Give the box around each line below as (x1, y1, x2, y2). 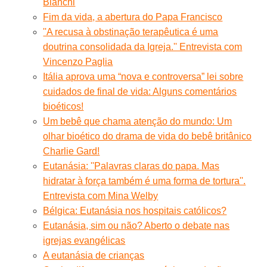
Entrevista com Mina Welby (43, 190, 159, 201)
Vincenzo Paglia (43, 56, 113, 67)
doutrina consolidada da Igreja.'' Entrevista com (43, 41, 243, 52)
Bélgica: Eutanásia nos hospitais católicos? (43, 205, 227, 216)
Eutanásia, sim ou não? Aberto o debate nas (43, 220, 230, 231)
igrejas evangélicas (43, 235, 126, 246)
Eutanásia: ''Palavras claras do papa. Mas (43, 160, 220, 171)
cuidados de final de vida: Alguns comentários (43, 86, 237, 97)
